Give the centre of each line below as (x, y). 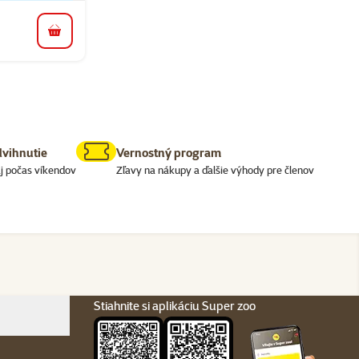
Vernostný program (168, 153)
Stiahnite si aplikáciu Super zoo (174, 306)
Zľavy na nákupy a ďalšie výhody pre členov (215, 170)
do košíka (79, 38)
